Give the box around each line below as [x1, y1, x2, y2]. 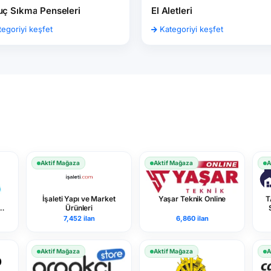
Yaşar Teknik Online [158, 194, 226, 203]
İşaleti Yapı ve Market [42, 194, 116, 203]
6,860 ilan [175, 214, 209, 223]
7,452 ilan [63, 214, 95, 223]
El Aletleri [151, 4, 192, 16]
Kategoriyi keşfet [157, 24, 223, 34]
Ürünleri [65, 203, 93, 212]
